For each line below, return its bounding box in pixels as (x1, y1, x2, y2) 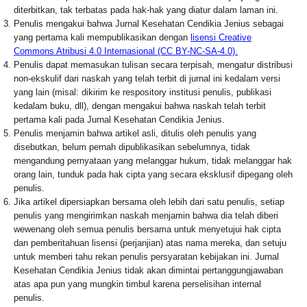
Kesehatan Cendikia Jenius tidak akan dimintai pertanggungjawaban (14, 265, 283, 275)
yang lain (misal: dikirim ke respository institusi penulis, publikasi (14, 86, 271, 97)
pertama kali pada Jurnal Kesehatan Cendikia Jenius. (14, 114, 225, 125)
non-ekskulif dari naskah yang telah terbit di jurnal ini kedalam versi (14, 73, 280, 84)
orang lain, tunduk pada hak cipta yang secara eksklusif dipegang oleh (14, 169, 293, 180)
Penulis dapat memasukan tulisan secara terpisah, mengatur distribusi (14, 59, 293, 70)
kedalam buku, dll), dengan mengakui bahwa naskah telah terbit (14, 100, 266, 111)
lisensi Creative (191, 32, 251, 42)
